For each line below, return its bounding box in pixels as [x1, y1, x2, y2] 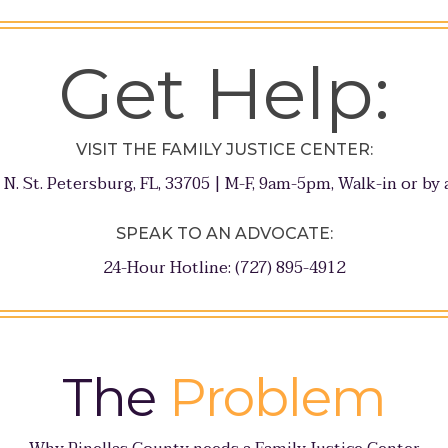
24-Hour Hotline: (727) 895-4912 [103, 254, 345, 283]
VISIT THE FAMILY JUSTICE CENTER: [75, 140, 373, 160]
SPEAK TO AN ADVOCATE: [115, 224, 333, 244]
